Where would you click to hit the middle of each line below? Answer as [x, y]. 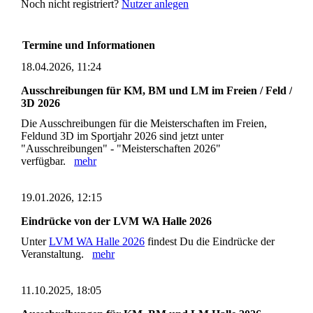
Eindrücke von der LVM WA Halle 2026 [116, 221]
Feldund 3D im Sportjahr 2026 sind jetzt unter [122, 136]
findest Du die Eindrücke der [210, 241]
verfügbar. [48, 161]
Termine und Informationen [89, 45]
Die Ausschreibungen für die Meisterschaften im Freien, [144, 123]
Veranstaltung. [57, 254]
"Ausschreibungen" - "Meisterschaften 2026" [121, 148]
